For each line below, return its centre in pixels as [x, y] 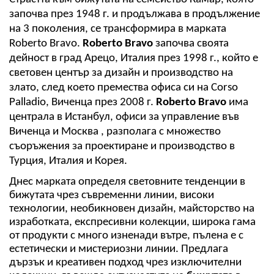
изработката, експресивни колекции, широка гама [132, 222]
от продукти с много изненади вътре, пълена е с [126, 235]
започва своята [191, 44]
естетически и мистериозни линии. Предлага [119, 249]
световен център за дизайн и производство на [121, 73]
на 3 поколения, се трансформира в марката [118, 29]
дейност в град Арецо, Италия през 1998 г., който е [134, 59]
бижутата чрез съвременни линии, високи [112, 195]
